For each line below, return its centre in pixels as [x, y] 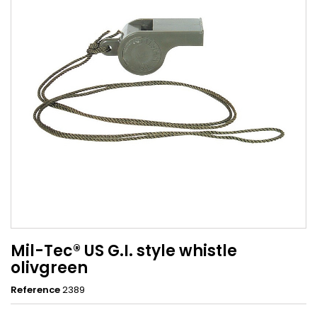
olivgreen [49, 267]
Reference [35, 289]
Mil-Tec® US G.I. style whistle [124, 250]
